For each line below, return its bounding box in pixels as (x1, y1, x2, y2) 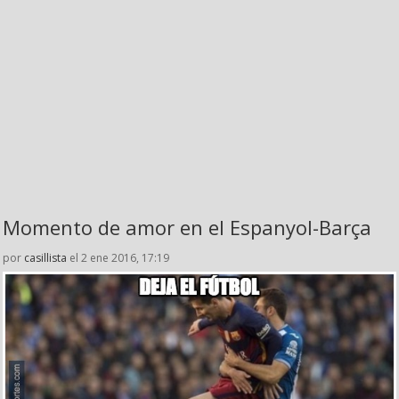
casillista (24, 249, 67, 265)
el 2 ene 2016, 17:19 (67, 249, 169, 265)
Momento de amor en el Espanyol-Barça (3, 213, 371, 240)
